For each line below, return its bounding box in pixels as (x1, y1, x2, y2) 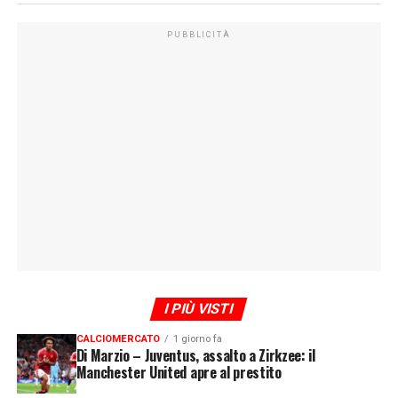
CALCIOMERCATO (76, 333, 160, 346)
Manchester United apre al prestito (76, 362, 282, 384)
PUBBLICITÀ (167, 30, 231, 40)
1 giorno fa (172, 333, 222, 346)
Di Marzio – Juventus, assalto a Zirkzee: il (76, 345, 315, 367)
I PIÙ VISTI (163, 300, 236, 318)
